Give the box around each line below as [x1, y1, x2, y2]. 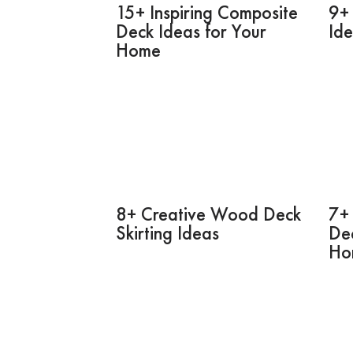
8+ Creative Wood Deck [116, 201, 301, 226]
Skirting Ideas [116, 220, 219, 245]
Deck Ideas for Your [116, 18, 266, 43]
